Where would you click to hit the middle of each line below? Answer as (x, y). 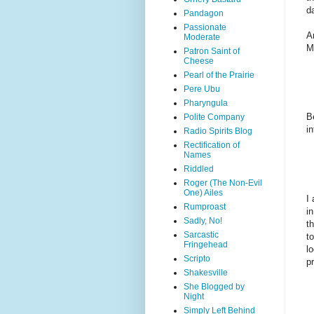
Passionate (205, 27)
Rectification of (212, 145)
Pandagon (204, 13)
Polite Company (214, 117)
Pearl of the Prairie (219, 75)
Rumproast (205, 207)
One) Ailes (203, 193)
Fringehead (206, 245)
